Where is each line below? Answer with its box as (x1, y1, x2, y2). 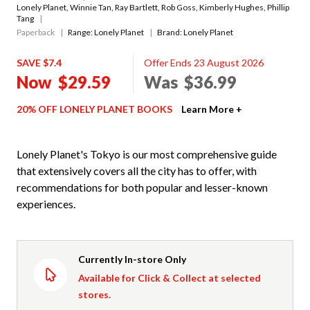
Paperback (17, 26, 55, 37)
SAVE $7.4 (17, 56, 62, 69)
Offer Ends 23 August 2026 (144, 56, 264, 69)
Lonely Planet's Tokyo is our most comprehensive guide (17, 147, 277, 161)
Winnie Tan (70, 1, 111, 12)
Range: (68, 26, 94, 37)
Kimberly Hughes (199, 1, 264, 12)
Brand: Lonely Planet (157, 26, 233, 37)
